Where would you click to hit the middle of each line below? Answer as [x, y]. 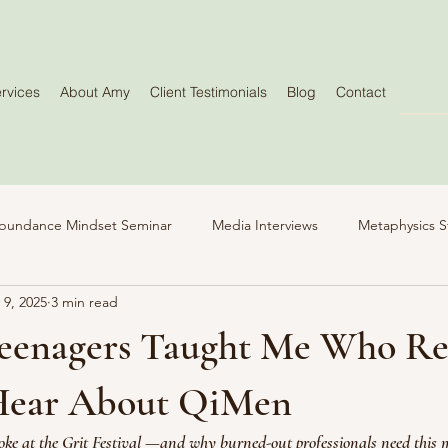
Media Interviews [265, 224]
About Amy [95, 92]
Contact [361, 92]
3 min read [84, 301]
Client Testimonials [208, 92]
